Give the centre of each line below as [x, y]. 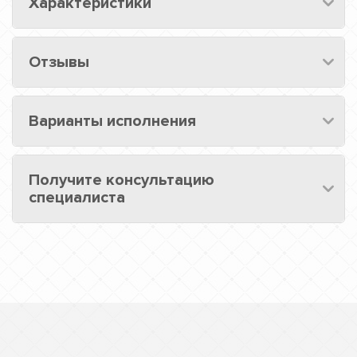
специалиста [77, 197]
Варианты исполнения [112, 121]
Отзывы [59, 62]
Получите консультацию [122, 180]
